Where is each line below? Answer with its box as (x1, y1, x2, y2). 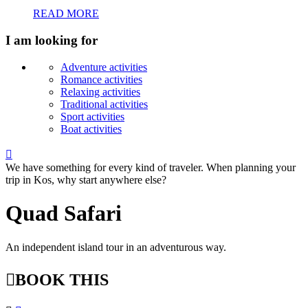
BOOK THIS (15, 270, 109, 289)
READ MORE (33, 8, 99, 20)
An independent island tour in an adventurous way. (5, 241, 226, 253)
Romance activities (60, 73, 142, 85)
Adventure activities (60, 60, 147, 73)
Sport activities (60, 110, 124, 122)
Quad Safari (5, 201, 122, 226)
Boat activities (60, 122, 122, 135)
